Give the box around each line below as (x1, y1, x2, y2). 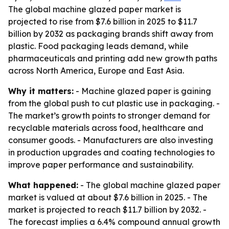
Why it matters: (8, 86, 74, 96)
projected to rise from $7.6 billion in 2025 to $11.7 (8, 16, 197, 27)
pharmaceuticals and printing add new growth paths (8, 53, 217, 63)
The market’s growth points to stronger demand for (8, 110, 210, 121)
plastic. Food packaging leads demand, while (8, 41, 189, 51)
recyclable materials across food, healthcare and (8, 123, 203, 133)
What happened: (8, 180, 78, 190)
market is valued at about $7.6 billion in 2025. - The (8, 192, 208, 202)
